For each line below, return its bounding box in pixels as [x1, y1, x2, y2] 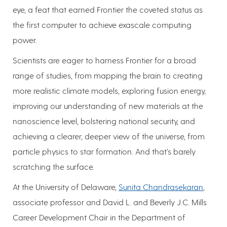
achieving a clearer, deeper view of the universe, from [13, 131, 205, 141]
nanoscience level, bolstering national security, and [13, 116, 195, 126]
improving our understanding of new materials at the [13, 101, 203, 111]
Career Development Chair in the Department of [13, 212, 185, 222]
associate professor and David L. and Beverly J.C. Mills [13, 197, 207, 207]
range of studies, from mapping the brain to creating [13, 70, 203, 81]
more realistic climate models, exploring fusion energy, [13, 86, 206, 96]
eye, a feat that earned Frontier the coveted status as [13, 5, 203, 15]
